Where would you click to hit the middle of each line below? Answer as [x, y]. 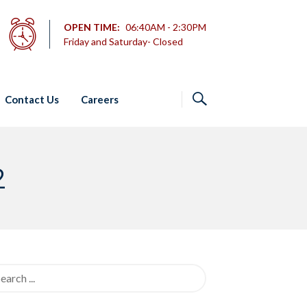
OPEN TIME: [93, 27]
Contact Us [32, 100]
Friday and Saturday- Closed [123, 41]
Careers [100, 100]
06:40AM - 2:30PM [166, 27]
